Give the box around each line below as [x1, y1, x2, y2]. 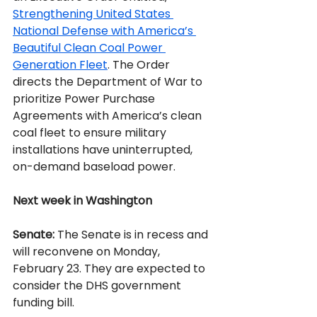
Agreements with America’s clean [13, 108, 204, 124]
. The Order [108, 57, 173, 73]
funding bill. [13, 294, 74, 311]
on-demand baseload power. [13, 158, 175, 175]
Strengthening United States [13, 6, 173, 22]
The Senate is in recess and [54, 226, 211, 243]
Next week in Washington [13, 192, 152, 209]
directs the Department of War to [13, 74, 205, 90]
